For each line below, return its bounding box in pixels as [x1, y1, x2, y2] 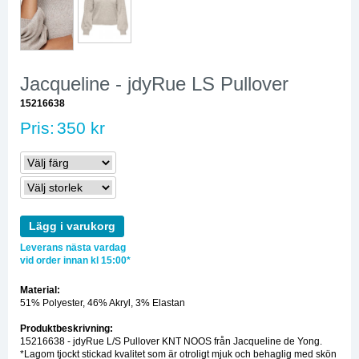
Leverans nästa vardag [20, 241, 126, 253]
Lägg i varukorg [29, 219, 115, 232]
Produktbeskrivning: [20, 322, 113, 334]
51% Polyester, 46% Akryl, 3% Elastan [20, 296, 185, 309]
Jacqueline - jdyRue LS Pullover [20, 72, 288, 95]
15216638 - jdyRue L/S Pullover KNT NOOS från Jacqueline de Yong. [20, 335, 322, 347]
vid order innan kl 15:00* [20, 254, 131, 266]
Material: [20, 284, 60, 296]
